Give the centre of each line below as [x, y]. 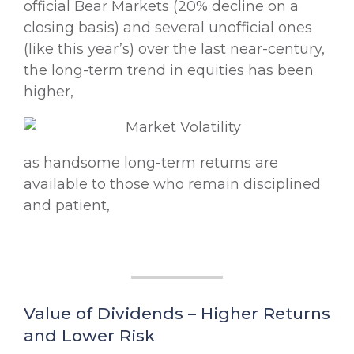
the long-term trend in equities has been [169, 70]
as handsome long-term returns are [151, 162]
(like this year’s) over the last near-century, [174, 49]
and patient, [67, 205]
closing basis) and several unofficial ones [168, 27]
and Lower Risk [89, 335]
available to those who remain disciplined [172, 184]
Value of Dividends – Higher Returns [177, 313]
